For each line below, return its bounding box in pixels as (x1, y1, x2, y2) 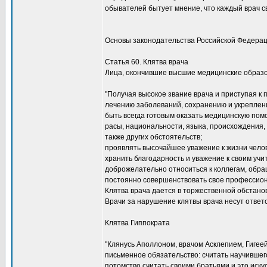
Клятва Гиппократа (105, 219, 170, 227)
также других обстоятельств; (105, 133, 202, 141)
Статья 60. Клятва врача (105, 58, 188, 66)
